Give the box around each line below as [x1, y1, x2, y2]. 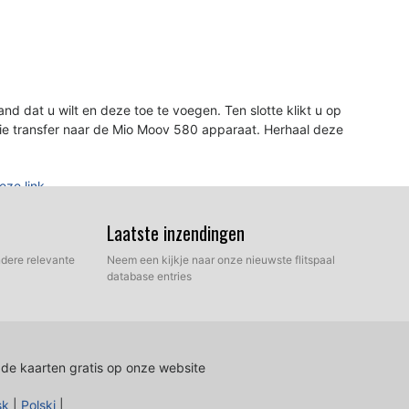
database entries [107, 269, 192, 283]
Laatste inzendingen [107, 219, 245, 246]
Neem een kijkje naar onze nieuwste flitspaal [107, 253, 335, 267]
